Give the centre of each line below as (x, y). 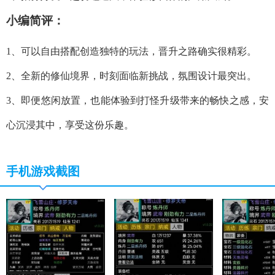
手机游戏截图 (43, 171)
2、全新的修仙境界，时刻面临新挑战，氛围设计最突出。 (131, 76)
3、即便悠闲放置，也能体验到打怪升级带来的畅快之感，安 (137, 100)
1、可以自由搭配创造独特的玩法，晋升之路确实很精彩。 (131, 51)
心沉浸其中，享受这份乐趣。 (70, 125)
